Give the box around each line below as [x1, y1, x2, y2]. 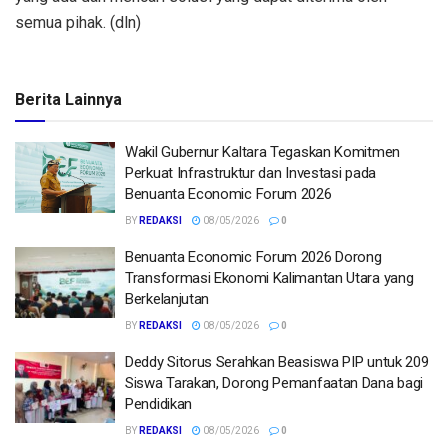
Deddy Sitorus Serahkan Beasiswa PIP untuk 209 [125, 352, 429, 371]
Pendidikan [125, 394, 192, 413]
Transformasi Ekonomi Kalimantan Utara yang [125, 268, 414, 287]
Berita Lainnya [15, 89, 122, 109]
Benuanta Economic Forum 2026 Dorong [125, 247, 382, 266]
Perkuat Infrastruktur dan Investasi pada [125, 163, 376, 182]
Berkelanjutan [125, 289, 210, 308]
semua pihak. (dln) [15, 12, 141, 32]
